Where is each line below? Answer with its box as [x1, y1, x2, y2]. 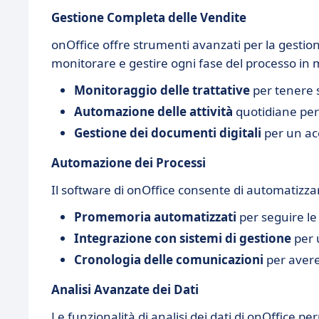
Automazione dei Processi [51, 154, 206, 171]
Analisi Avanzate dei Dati [51, 281, 199, 298]
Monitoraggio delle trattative [74, 81, 250, 98]
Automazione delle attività [74, 103, 233, 120]
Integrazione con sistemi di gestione [74, 229, 291, 246]
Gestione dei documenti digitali [74, 124, 261, 141]
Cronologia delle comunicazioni [74, 251, 263, 268]
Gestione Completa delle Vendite [51, 9, 246, 26]
